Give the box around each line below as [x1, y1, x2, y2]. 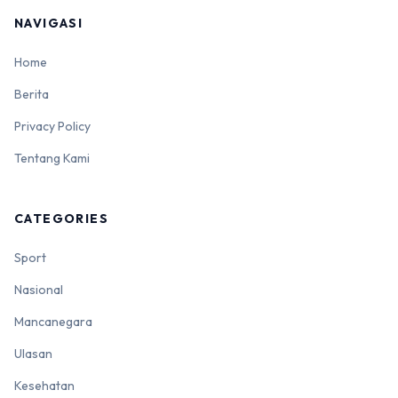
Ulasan [14, 346, 52, 362]
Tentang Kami [14, 150, 90, 167]
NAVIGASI [14, 15, 84, 32]
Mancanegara [14, 314, 92, 330]
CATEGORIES [14, 211, 108, 227]
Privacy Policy [14, 118, 91, 135]
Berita [14, 86, 49, 103]
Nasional [14, 282, 63, 298]
